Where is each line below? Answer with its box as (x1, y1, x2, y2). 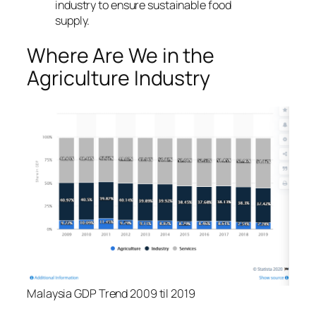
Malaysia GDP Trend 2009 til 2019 (27, 285, 195, 301)
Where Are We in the (27, 42, 215, 70)
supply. (55, 12, 90, 28)
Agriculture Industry (27, 64, 210, 92)
